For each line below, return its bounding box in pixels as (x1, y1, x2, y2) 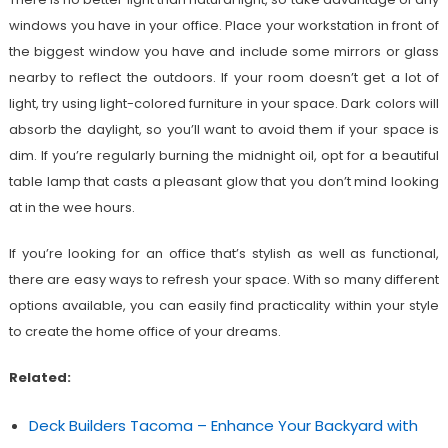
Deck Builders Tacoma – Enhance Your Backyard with (28, 415, 418, 437)
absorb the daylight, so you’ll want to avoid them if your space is (8, 120, 440, 140)
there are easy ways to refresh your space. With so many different (8, 270, 440, 290)
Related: (8, 368, 71, 388)
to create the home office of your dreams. (8, 322, 281, 342)
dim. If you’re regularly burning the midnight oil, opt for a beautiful (8, 146, 440, 166)
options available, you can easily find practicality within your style (8, 296, 440, 316)
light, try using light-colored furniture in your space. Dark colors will (8, 94, 440, 114)
